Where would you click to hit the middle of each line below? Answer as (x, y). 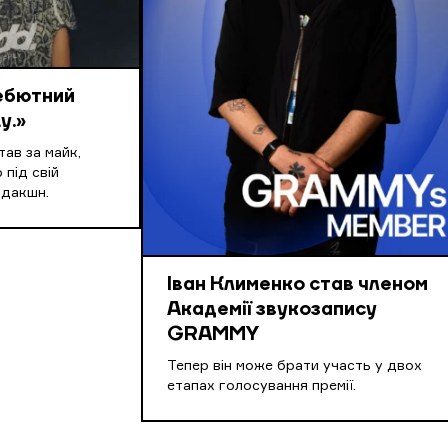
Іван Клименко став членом (298, 285)
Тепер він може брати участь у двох (295, 366)
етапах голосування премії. (262, 386)
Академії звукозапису (272, 310)
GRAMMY (213, 335)
